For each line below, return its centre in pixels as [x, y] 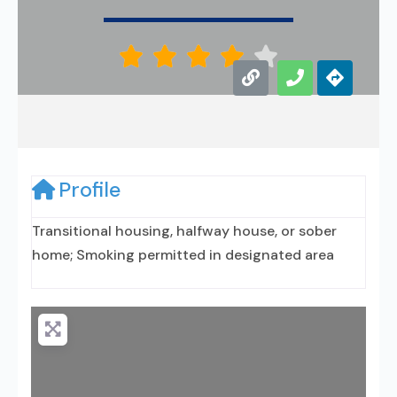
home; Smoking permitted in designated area [183, 255]
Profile [90, 190]
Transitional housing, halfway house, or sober [184, 231]
